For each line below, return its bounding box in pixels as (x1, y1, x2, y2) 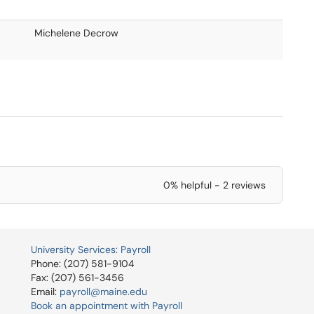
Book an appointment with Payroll (31, 299, 182, 312)
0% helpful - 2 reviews (163, 179, 266, 191)
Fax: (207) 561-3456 (31, 271, 124, 284)
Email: (31, 285, 60, 298)
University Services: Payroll (31, 243, 151, 256)
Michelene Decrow (34, 27, 118, 39)
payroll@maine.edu (60, 285, 147, 298)
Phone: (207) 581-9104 (31, 257, 135, 270)
